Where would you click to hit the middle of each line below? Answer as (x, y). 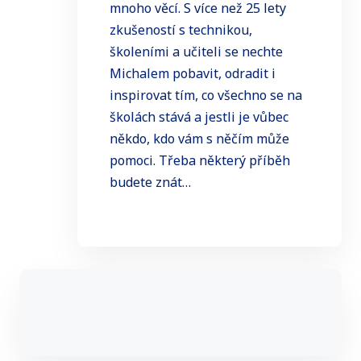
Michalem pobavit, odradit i (193, 73)
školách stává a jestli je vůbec (199, 116)
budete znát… (150, 182)
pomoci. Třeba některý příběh (200, 160)
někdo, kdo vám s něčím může (199, 138)
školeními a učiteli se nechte (196, 51)
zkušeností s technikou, (181, 29)
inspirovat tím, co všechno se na (206, 95)
